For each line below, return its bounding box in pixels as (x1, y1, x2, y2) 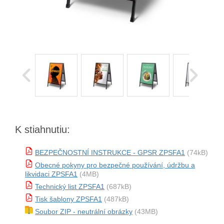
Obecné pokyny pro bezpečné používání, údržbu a (35, 161, 195, 169)
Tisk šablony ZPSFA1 (35, 195, 102, 203)
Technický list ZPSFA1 (35, 182, 104, 190)
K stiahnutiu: (15, 124, 70, 135)
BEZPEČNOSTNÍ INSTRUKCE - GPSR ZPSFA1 (35, 148, 185, 156)
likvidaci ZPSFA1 (25, 170, 77, 178)
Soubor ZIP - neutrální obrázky (35, 207, 132, 215)
